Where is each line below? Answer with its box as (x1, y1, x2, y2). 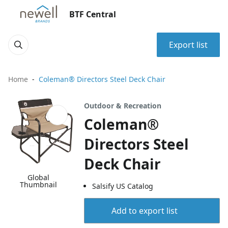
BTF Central (69, 9, 116, 20)
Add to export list (111, 205, 178, 216)
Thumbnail (20, 180, 58, 190)
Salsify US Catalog (92, 181, 154, 191)
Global (27, 173, 50, 183)
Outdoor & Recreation (84, 101, 162, 110)
